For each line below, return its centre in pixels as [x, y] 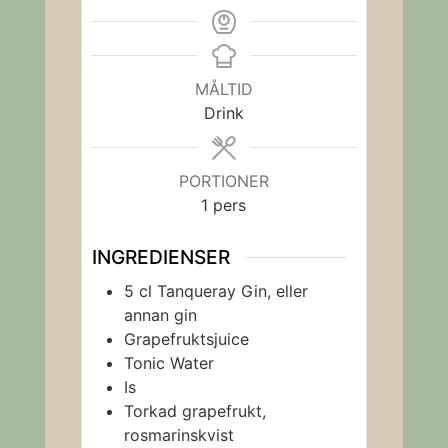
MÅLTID [223, 89]
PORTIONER [223, 181]
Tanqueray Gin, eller [232, 290]
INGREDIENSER [160, 257]
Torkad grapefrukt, [194, 410]
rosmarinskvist [178, 434]
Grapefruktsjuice [186, 338]
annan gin [160, 314]
